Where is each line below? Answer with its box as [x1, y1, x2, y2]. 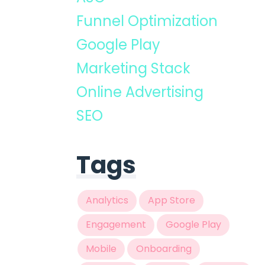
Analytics [85, 193, 128, 208]
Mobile [85, 241, 117, 256]
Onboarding [135, 241, 192, 256]
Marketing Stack [76, 59, 190, 78]
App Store [147, 193, 195, 208]
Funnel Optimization [76, 11, 218, 31]
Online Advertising [76, 82, 203, 102]
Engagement [85, 218, 146, 232]
